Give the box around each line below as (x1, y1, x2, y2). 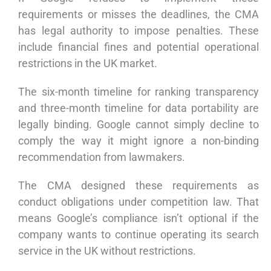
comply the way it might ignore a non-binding (18, 134, 259, 148)
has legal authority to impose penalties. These (18, 24, 259, 38)
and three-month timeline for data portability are (18, 102, 259, 115)
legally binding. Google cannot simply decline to (18, 118, 259, 131)
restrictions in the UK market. (18, 57, 157, 70)
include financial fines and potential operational (18, 41, 259, 54)
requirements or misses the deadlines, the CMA (18, 8, 259, 21)
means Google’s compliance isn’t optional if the (18, 212, 259, 225)
